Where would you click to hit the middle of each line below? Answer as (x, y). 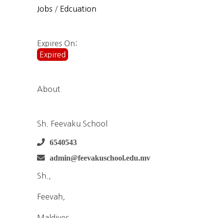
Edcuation (78, 9)
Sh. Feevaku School (72, 124)
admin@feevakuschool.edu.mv (100, 158)
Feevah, (51, 197)
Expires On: (57, 43)
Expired (53, 54)
